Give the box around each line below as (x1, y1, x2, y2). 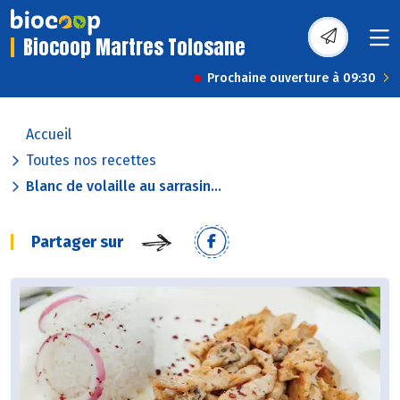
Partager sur (31, 232, 123, 253)
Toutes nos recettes (26, 152, 156, 170)
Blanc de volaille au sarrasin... (26, 178, 221, 196)
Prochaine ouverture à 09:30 (207, 71, 376, 87)
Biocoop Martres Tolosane (23, 32, 246, 62)
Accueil (26, 126, 71, 144)
